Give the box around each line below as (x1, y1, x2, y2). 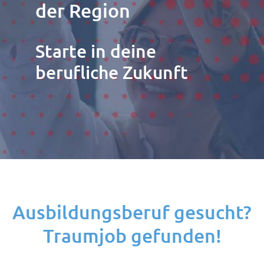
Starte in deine (35, 39, 156, 62)
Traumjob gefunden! (42, 224, 222, 247)
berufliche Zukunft (35, 61, 188, 83)
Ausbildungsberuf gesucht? (12, 200, 252, 223)
